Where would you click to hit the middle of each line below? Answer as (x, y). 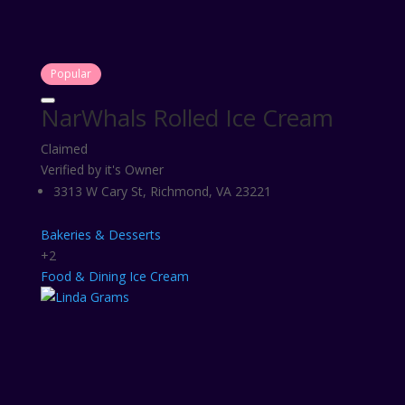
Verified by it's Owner (102, 170)
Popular (71, 74)
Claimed (64, 149)
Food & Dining (83, 276)
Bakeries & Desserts (100, 235)
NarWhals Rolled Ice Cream (187, 118)
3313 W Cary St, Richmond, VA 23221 (162, 191)
